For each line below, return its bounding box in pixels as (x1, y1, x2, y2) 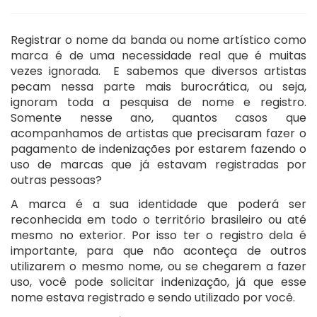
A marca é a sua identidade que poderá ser (11, 195, 306, 212)
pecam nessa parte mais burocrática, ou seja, (11, 78, 306, 95)
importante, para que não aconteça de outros (11, 242, 306, 259)
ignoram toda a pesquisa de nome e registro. (11, 93, 306, 110)
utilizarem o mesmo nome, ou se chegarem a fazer (11, 258, 306, 275)
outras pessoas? (11, 171, 102, 188)
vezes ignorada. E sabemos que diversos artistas (11, 62, 306, 79)
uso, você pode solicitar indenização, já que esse (11, 273, 306, 290)
